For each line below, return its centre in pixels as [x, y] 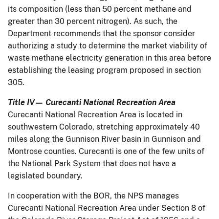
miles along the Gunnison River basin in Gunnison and [104, 139]
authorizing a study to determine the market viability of [108, 45]
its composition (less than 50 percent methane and [100, 9]
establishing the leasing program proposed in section [104, 70]
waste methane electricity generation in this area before [109, 58]
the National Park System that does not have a [92, 163]
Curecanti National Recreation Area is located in [95, 114]
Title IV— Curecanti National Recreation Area [93, 102]
